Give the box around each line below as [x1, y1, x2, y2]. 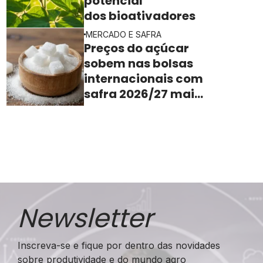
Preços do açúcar [84, 39, 190, 56]
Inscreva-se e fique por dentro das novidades [18, 239, 220, 251]
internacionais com [84, 70, 204, 87]
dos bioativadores [84, 7, 198, 24]
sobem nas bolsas [84, 55, 194, 72]
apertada [84, 100, 146, 117]
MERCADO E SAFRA [86, 29, 162, 39]
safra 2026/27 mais [84, 85, 201, 102]
